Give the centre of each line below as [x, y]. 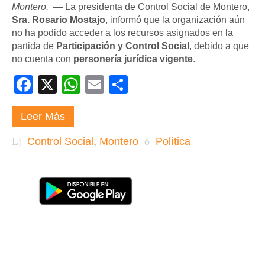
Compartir [170, 85]
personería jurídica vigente [133, 59]
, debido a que [219, 46]
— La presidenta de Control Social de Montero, [150, 7]
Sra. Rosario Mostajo [59, 20]
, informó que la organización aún [175, 20]
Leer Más [43, 117]
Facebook [75, 85]
